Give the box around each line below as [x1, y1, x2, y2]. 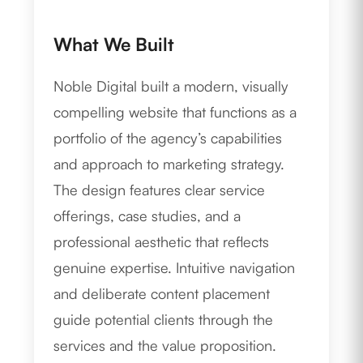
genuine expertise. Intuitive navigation [53, 258, 296, 277]
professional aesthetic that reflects [53, 233, 270, 251]
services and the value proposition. [53, 336, 277, 355]
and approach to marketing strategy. [53, 155, 285, 173]
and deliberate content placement [53, 284, 271, 303]
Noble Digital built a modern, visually [53, 77, 288, 96]
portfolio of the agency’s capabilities [53, 129, 283, 147]
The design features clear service [53, 181, 266, 199]
